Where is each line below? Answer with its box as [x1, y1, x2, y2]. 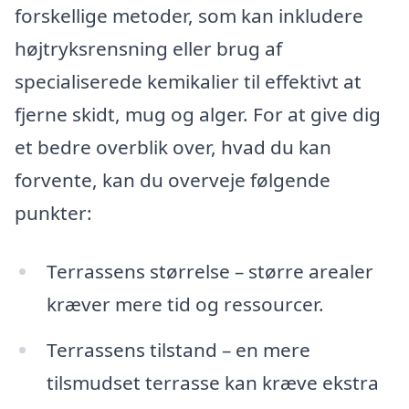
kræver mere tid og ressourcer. [46, 290, 324, 317]
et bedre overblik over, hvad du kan [15, 134, 331, 161]
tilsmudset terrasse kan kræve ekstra [46, 369, 379, 395]
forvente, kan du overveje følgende [15, 167, 330, 194]
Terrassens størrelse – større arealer [46, 257, 373, 284]
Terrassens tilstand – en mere [46, 336, 310, 362]
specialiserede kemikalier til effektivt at [15, 68, 362, 95]
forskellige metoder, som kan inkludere [15, 3, 363, 29]
